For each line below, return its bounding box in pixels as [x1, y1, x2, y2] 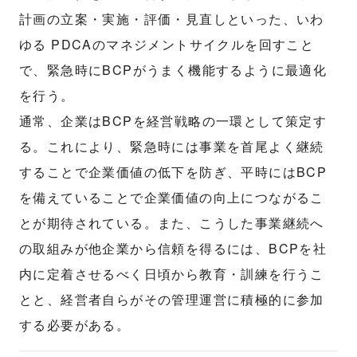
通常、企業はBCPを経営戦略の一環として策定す [19, 112, 328, 130]
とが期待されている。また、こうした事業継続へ [19, 214, 324, 232]
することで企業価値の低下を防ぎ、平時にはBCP [19, 163, 328, 181]
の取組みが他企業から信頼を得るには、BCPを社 [19, 239, 328, 257]
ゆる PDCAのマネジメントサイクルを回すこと [19, 35, 315, 53]
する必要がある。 [19, 316, 131, 334]
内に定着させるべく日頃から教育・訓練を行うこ [19, 265, 324, 283]
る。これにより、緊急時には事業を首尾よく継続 [19, 137, 324, 155]
